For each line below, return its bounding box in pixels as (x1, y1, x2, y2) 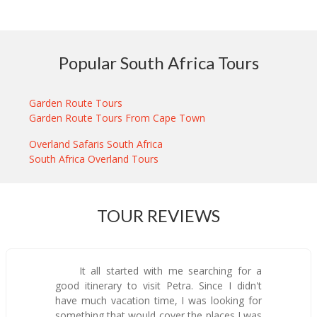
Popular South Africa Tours (58, 52, 259, 74)
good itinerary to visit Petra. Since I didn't (54, 279, 263, 293)
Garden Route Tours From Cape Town (29, 111, 206, 125)
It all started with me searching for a (74, 264, 263, 278)
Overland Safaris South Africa (29, 137, 163, 151)
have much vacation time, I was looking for (54, 294, 263, 308)
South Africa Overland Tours (29, 152, 159, 166)
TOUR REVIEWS (97, 205, 220, 226)
